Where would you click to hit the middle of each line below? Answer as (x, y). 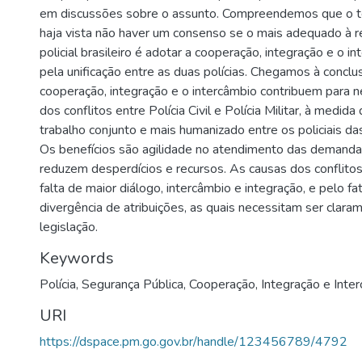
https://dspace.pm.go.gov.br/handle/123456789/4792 (194, 342)
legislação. (69, 227)
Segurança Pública (133, 284)
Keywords (77, 258)
